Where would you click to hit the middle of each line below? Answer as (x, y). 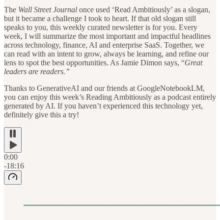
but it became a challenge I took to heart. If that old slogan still (100, 18)
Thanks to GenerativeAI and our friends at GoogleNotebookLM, (104, 88)
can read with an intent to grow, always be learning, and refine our (106, 54)
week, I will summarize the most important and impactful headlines (107, 36)
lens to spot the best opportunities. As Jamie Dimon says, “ (94, 62)
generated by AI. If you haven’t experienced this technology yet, (103, 106)
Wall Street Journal (49, 9)
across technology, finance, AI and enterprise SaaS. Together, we (104, 45)
